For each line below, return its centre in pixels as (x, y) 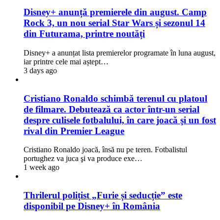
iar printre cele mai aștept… (66, 61)
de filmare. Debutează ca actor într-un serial (111, 109)
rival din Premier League (74, 131)
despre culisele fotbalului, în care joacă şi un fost (120, 120)
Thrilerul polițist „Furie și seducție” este (103, 195)
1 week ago (41, 167)
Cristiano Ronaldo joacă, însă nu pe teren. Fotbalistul (105, 150)
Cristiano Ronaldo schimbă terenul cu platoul (115, 98)
